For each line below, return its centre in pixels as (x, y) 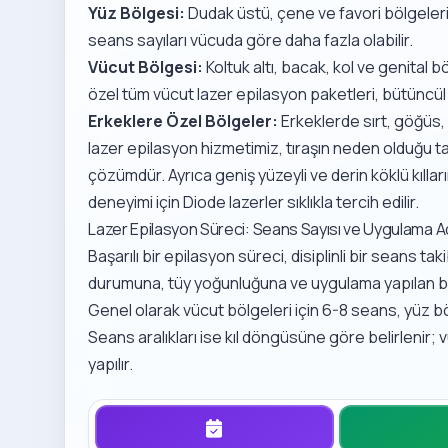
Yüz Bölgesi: (137, 13)
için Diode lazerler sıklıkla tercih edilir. (286, 202)
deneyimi (121, 202)
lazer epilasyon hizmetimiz (184, 148)
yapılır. (111, 364)
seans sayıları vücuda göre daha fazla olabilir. (251, 40)
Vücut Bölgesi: (146, 67)
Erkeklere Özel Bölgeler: (183, 121)
